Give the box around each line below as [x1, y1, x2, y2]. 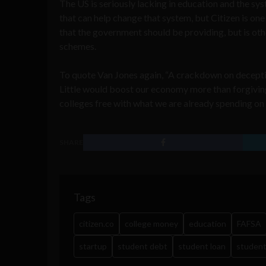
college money [125, 218, 178, 229]
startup [79, 240, 107, 251]
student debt [118, 240, 167, 251]
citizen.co [79, 218, 114, 229]
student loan [178, 240, 226, 251]
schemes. [59, 40, 96, 52]
